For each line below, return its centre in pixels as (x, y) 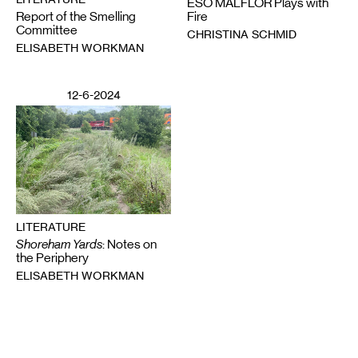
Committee (47, 30)
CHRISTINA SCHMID (242, 34)
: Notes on (129, 245)
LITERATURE (51, 227)
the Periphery (52, 258)
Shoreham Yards (59, 245)
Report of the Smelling (76, 17)
